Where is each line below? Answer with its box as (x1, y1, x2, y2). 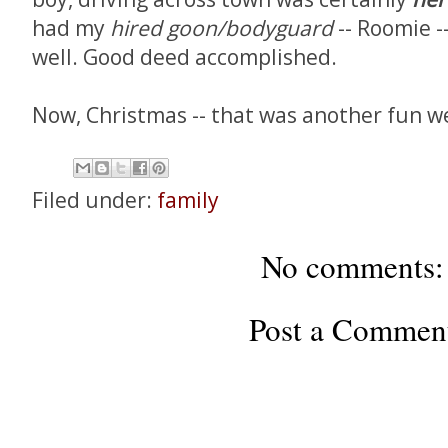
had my (32, 14, 110, 42)
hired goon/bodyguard (110, 14, 333, 42)
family (157, 186, 219, 214)
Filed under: (32, 186, 157, 214)
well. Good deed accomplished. (32, 43, 337, 71)
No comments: (261, 245, 444, 287)
